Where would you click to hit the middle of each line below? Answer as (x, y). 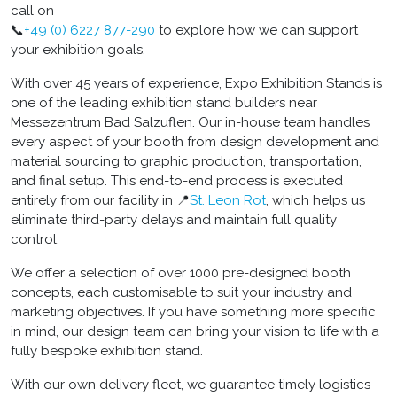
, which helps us (315, 200)
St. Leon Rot (228, 200)
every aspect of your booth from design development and (195, 141)
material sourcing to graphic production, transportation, (186, 161)
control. (35, 239)
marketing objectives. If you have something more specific (193, 311)
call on (32, 10)
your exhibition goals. (78, 49)
